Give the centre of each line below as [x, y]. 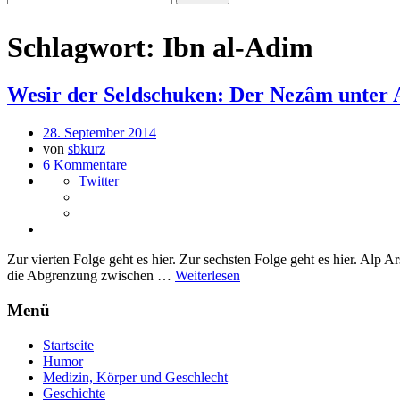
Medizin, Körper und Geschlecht [135, 377]
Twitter [99, 181]
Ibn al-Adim [238, 47]
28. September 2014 [100, 133]
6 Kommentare [85, 165]
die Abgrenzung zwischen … [91, 276]
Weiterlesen [208, 276]
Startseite [68, 345]
